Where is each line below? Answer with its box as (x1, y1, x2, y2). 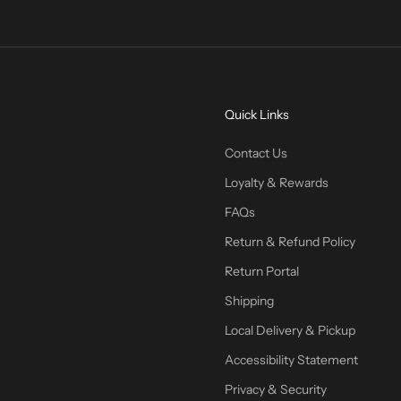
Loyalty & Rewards (225, 174, 328, 191)
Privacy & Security (225, 380, 327, 397)
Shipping (225, 292, 274, 309)
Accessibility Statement (225, 351, 358, 368)
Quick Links (225, 106, 289, 123)
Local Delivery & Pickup (225, 321, 355, 338)
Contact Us (225, 144, 287, 161)
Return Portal (225, 262, 299, 279)
